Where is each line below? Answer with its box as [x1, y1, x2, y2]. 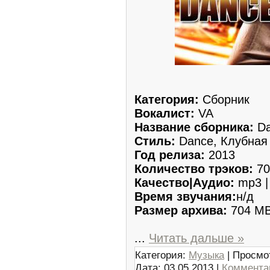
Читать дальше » [149, 231, 244, 245]
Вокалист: [134, 106, 198, 120]
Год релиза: [134, 148, 209, 162]
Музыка [189, 248, 224, 261]
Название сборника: [134, 120, 254, 134]
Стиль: [134, 134, 179, 148]
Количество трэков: [134, 162, 253, 175]
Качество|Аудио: [134, 175, 234, 189]
